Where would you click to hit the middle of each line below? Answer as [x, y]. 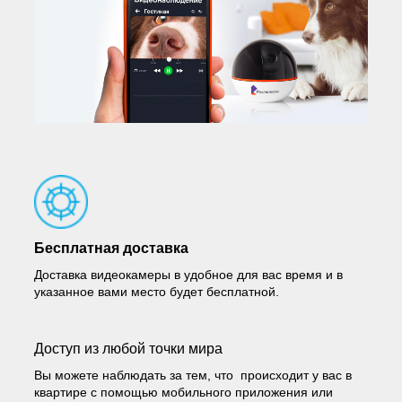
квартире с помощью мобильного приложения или [184, 393]
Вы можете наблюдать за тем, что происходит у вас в [193, 376]
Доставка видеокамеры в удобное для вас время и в [188, 275]
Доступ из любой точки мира [128, 349]
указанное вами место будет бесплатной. [157, 292]
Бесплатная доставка [111, 249]
